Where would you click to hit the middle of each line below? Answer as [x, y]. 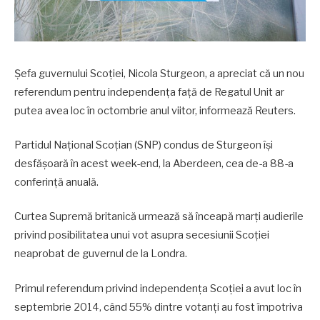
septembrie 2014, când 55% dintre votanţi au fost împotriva [159, 307]
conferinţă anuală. [56, 182]
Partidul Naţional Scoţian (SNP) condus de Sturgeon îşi [144, 145]
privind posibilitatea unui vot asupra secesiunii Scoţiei [142, 235]
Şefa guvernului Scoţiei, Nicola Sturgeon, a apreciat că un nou [159, 74]
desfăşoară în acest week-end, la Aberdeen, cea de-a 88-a [154, 164]
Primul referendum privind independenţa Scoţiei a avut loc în [158, 288]
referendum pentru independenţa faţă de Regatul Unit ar [149, 92]
